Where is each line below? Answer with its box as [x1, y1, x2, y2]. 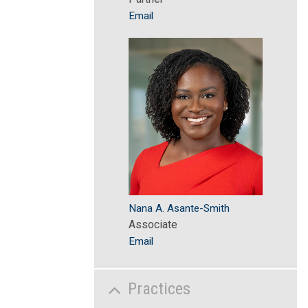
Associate [129, 218, 177, 232]
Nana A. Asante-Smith [129, 202, 230, 215]
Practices [128, 278, 190, 298]
